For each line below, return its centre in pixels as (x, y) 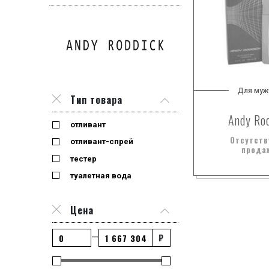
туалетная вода (101, 175)
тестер (83, 159)
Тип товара (96, 100)
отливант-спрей (102, 142)
